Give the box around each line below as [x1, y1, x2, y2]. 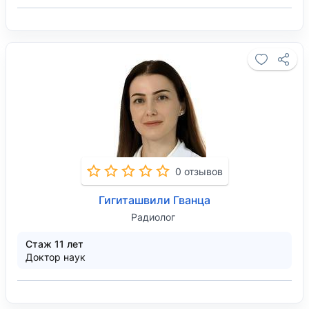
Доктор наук [26, 251, 86, 263]
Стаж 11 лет [26, 238, 83, 250]
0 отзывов [175, 165, 223, 177]
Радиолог [131, 211, 175, 223]
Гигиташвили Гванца [99, 193, 210, 207]
